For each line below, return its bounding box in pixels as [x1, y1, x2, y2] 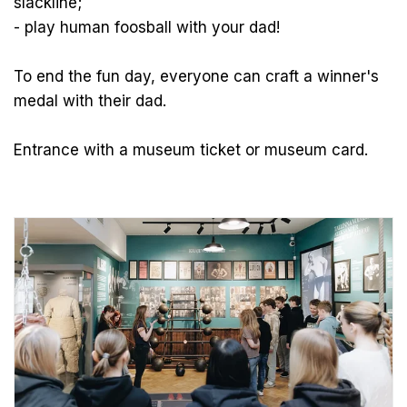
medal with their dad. [14, 92, 166, 111]
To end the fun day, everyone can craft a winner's [14, 67, 379, 86]
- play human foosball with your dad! [14, 18, 280, 37]
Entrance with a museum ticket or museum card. [14, 141, 368, 160]
